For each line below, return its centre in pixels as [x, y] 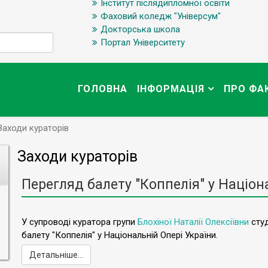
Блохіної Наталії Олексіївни [193, 222]
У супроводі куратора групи [80, 222]
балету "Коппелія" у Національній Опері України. [120, 235]
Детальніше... [56, 255]
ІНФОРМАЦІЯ [171, 89]
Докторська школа [140, 29]
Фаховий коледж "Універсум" [161, 16]
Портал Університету [143, 42]
